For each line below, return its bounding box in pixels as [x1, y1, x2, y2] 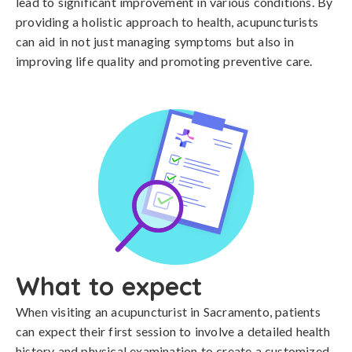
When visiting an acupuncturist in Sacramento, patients [16, 304, 321, 319]
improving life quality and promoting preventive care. [16, 53, 313, 68]
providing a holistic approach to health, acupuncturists [16, 14, 319, 29]
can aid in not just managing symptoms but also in [16, 34, 294, 49]
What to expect [16, 270, 202, 302]
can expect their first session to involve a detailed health [16, 324, 330, 339]
